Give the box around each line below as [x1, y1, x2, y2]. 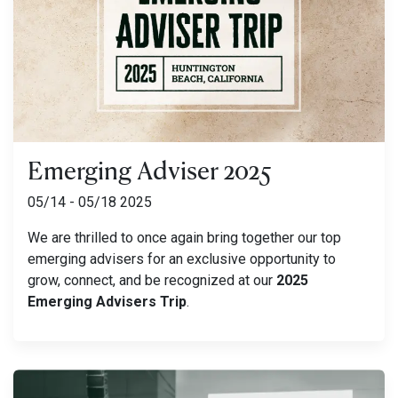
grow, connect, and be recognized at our [28, 272, 276, 290]
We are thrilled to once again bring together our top [28, 229, 341, 247]
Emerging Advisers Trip [28, 293, 187, 311]
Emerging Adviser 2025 [28, 155, 272, 187]
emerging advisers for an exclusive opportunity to [28, 251, 336, 268]
